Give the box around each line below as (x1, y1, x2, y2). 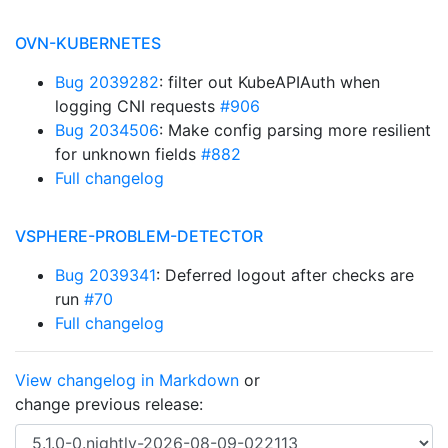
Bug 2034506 (55, 120, 159, 140)
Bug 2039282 (55, 72, 159, 92)
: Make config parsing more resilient (159, 120, 431, 140)
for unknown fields (55, 144, 201, 164)
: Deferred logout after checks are (156, 265, 414, 285)
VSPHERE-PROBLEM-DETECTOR (15, 226, 263, 246)
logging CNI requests (55, 96, 220, 116)
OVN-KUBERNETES (15, 33, 161, 53)
